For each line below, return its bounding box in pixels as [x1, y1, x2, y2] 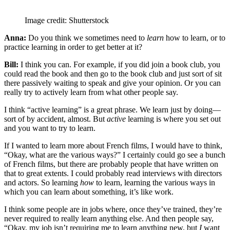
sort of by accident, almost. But [4, 114, 107, 123]
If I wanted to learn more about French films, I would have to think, [4, 141, 222, 150]
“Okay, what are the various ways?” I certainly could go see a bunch [4, 150, 225, 159]
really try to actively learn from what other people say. [4, 87, 178, 97]
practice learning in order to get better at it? [4, 42, 142, 51]
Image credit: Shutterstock [25, 15, 109, 25]
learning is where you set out [126, 114, 221, 123]
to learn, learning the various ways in [94, 178, 215, 187]
